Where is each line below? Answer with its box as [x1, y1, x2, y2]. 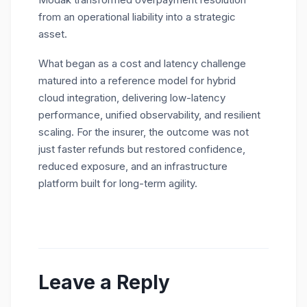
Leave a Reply [38, 271, 170, 295]
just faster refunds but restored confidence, [38, 143, 245, 156]
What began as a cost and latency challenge [38, 57, 246, 71]
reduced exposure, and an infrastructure [38, 160, 228, 173]
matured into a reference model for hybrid [38, 74, 236, 88]
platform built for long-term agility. [38, 177, 197, 191]
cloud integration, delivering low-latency [38, 91, 225, 105]
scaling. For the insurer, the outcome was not [38, 125, 249, 139]
